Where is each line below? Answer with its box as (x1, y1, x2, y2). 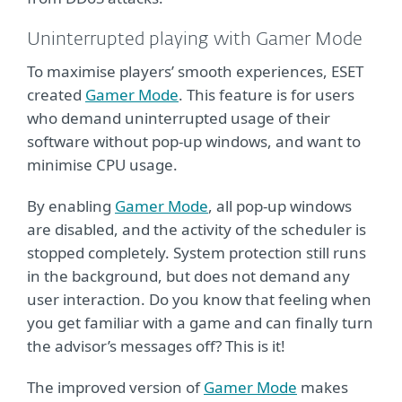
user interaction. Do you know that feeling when (27, 289, 371, 310)
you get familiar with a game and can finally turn (27, 312, 373, 333)
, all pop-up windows (208, 196, 352, 216)
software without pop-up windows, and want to (27, 131, 361, 152)
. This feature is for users (179, 84, 354, 105)
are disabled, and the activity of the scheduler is (27, 219, 366, 240)
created (27, 84, 85, 105)
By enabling (27, 196, 115, 216)
